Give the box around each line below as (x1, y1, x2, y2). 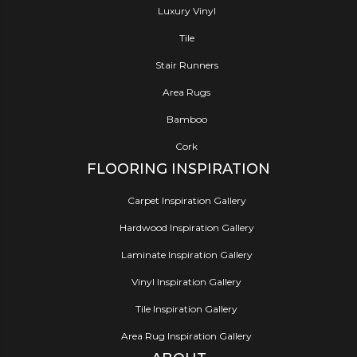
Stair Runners (155, 59, 218, 72)
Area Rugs (163, 86, 210, 99)
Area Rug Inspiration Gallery (121, 330, 252, 343)
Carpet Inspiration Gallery (127, 194, 246, 207)
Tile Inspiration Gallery (135, 303, 237, 316)
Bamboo (166, 113, 207, 126)
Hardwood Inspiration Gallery (119, 222, 254, 234)
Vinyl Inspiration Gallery (131, 276, 241, 288)
